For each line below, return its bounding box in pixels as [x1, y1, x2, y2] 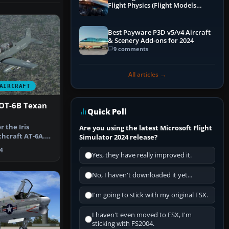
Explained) [108, 9, 141, 18]
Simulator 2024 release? [79, 132, 157, 142]
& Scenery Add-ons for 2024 [108, 36, 194, 45]
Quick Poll [87, 106, 127, 117]
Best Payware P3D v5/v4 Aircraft [108, 28, 211, 37]
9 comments [113, 44, 148, 53]
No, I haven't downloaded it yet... [92, 171, 192, 180]
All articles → [128, 70, 166, 79]
